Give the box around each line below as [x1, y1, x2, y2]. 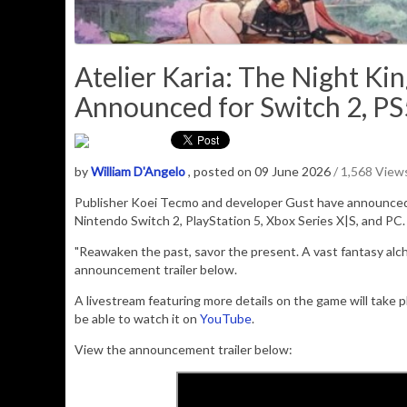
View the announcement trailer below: [74, 342, 293, 358]
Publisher [74, 194, 131, 211]
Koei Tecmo [131, 194, 199, 211]
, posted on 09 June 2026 [188, 164, 333, 180]
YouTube [200, 311, 252, 327]
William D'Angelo [91, 164, 185, 180]
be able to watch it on [74, 311, 200, 327]
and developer [199, 194, 285, 211]
